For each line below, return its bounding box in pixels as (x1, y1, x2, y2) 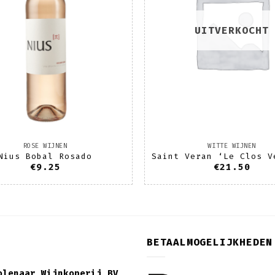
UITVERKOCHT (195, 25, 269, 37)
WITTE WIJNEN (207, 141, 256, 150)
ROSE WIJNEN (23, 141, 68, 150)
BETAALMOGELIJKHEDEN (147, 236, 273, 249)
